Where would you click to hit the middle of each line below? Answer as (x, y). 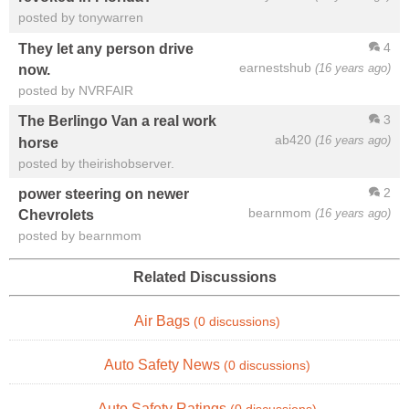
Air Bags (164, 320)
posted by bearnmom (80, 236)
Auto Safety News (164, 364)
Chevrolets (56, 215)
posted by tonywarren (81, 18)
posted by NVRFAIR (76, 91)
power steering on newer (104, 194)
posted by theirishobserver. (96, 163)
